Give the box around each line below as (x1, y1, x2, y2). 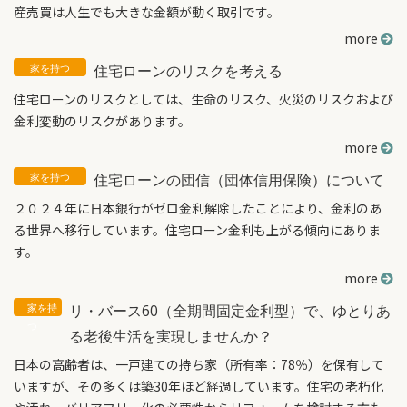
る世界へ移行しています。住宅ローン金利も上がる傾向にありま (14, 221, 381, 239)
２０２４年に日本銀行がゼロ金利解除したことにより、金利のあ (14, 199, 382, 217)
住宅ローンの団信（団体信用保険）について (94, 170, 384, 190)
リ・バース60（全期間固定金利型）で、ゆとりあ (68, 301, 391, 321)
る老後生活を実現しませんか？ (68, 326, 273, 346)
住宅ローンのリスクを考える (94, 61, 283, 81)
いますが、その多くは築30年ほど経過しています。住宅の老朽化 (14, 377, 383, 395)
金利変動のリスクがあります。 (14, 112, 191, 130)
